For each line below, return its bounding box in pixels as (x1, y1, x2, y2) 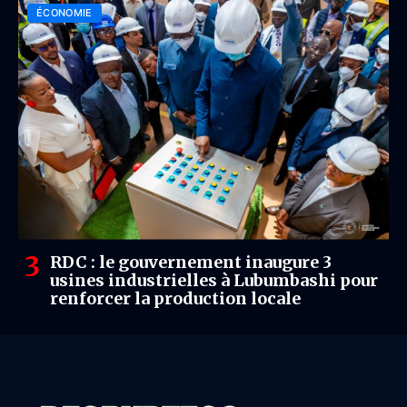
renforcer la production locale (50, 287, 301, 309)
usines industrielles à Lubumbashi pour (50, 269, 378, 291)
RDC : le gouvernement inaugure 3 (50, 251, 332, 273)
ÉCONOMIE (36, 5, 93, 19)
